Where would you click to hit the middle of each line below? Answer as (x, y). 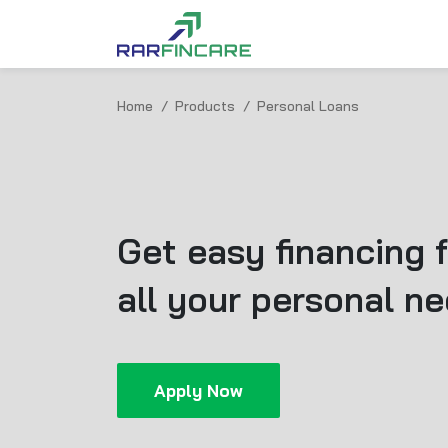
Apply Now (198, 391)
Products (205, 106)
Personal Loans (308, 106)
